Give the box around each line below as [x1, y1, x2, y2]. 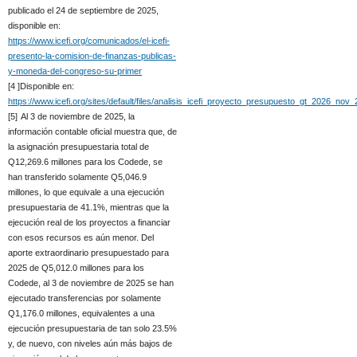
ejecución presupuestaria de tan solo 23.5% [8, 323, 177, 333]
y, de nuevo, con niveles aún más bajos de [8, 338, 172, 348]
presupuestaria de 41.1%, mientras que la [8, 202, 169, 212]
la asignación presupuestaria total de [8, 141, 149, 151]
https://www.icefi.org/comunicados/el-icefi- [8, 35, 170, 45]
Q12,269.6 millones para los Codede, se [8, 156, 163, 167]
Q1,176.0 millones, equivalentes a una [8, 308, 155, 318]
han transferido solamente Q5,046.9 [8, 171, 147, 182]
